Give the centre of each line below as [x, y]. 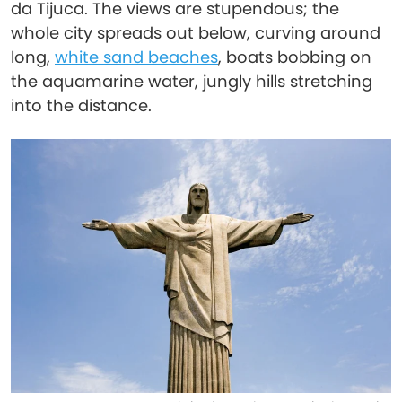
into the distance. [81, 105]
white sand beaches [136, 57]
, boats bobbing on [295, 57]
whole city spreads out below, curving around [196, 33]
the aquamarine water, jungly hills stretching [192, 81]
